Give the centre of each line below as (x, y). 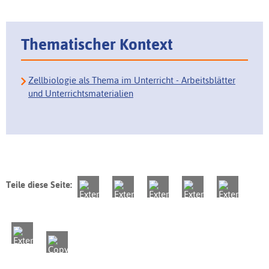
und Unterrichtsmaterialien (81, 94)
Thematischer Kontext (97, 44)
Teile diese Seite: (39, 185)
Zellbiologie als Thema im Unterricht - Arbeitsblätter (132, 80)
